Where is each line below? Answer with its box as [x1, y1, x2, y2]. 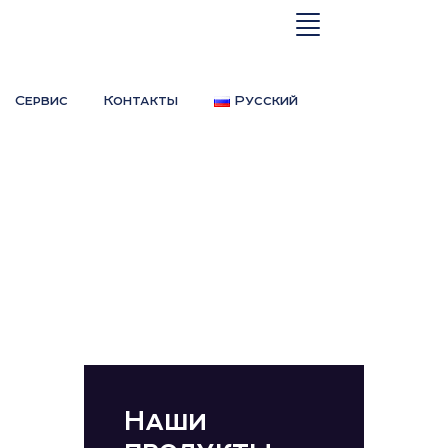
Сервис [15, 92, 69, 108]
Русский [235, 92, 298, 108]
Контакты [104, 92, 179, 108]
